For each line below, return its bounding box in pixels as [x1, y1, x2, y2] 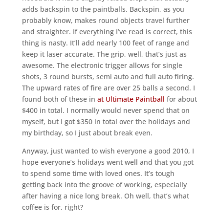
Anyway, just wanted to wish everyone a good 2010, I [22, 146, 194, 155]
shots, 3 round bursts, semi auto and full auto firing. [22, 71, 194, 81]
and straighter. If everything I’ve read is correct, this [22, 26, 192, 36]
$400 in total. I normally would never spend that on [22, 105, 190, 115]
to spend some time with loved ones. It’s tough [22, 168, 175, 178]
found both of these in [22, 94, 97, 104]
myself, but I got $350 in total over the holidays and [22, 116, 190, 126]
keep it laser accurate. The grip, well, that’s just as [22, 49, 187, 59]
